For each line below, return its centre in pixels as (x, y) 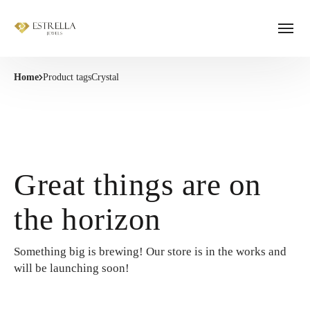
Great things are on (138, 185)
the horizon (88, 219)
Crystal (105, 77)
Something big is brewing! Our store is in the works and (150, 252)
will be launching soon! (72, 268)
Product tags (67, 77)
